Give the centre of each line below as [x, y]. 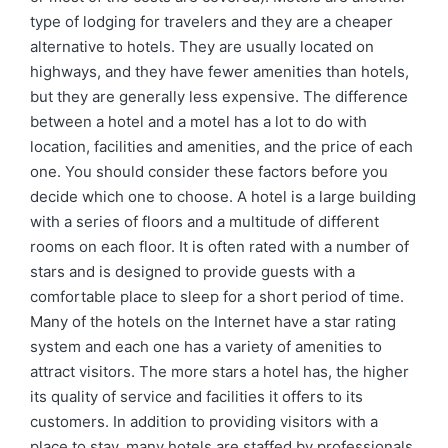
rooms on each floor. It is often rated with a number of [219, 246]
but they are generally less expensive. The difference [219, 96]
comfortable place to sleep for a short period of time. [217, 296]
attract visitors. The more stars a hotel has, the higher [219, 371]
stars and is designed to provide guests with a [192, 271]
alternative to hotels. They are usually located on [202, 46]
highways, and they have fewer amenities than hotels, [219, 71]
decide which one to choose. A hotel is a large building [223, 196]
